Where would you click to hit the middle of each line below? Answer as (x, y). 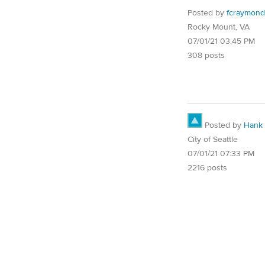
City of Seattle (213, 139)
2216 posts (207, 168)
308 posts (206, 55)
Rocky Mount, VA (219, 27)
